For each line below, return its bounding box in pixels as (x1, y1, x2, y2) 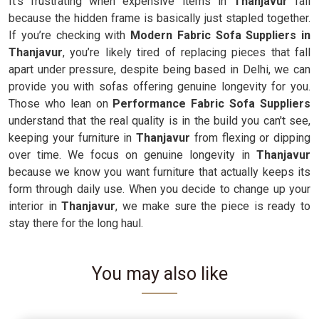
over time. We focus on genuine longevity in (9, 148, 250, 162)
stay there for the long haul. (9, 216, 143, 230)
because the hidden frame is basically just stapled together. (9, 11, 310, 25)
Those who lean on (9, 97, 113, 110)
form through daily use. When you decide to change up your (9, 182, 310, 196)
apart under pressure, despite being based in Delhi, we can (9, 63, 310, 76)
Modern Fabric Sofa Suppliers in (130, 28, 310, 42)
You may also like (91, 263, 228, 284)
